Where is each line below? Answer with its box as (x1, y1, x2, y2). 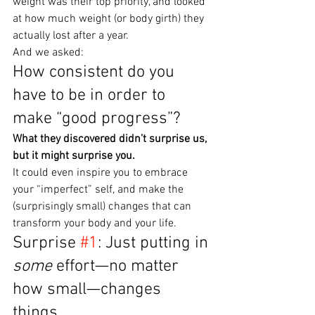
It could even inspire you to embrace (13, 166, 191, 180)
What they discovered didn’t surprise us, (13, 132, 210, 146)
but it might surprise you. (13, 149, 135, 163)
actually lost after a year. (13, 29, 129, 43)
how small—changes (13, 280, 165, 300)
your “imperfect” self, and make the (13, 183, 186, 197)
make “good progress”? (13, 109, 181, 129)
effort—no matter (52, 257, 183, 276)
